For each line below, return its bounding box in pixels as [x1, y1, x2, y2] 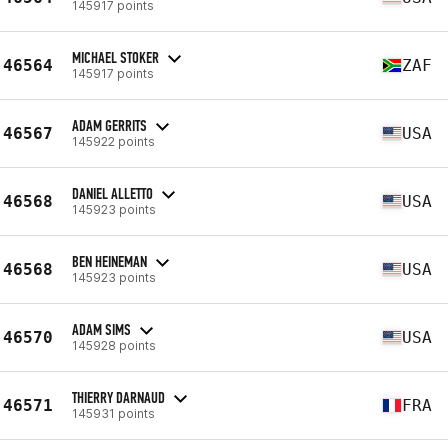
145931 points [72, 405, 155, 421]
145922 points [72, 133, 155, 149]
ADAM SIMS [72, 319, 131, 339]
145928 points [72, 337, 156, 353]
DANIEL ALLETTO [72, 183, 153, 203]
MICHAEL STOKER [72, 47, 159, 67]
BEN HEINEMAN [72, 251, 147, 271]
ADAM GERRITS [72, 115, 147, 135]
